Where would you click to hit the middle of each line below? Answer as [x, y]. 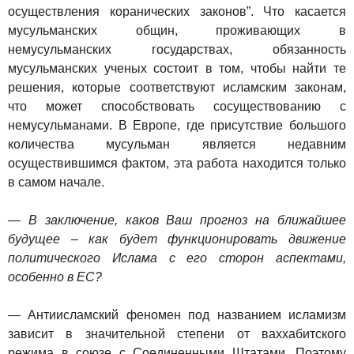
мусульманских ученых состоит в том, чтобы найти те [177, 68]
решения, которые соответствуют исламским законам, [177, 87]
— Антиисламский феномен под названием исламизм [177, 315]
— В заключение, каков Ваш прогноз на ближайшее [177, 220]
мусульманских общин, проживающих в [177, 30]
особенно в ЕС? [55, 277]
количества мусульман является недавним [177, 144]
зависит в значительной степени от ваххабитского [177, 334]
